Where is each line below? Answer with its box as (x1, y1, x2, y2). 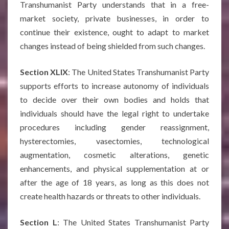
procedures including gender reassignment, (20, 122, 209, 132)
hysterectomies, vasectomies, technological (20, 136, 209, 146)
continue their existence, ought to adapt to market (20, 27, 209, 37)
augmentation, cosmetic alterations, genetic (20, 150, 209, 159)
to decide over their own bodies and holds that (20, 95, 209, 104)
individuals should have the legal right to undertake (20, 108, 209, 118)
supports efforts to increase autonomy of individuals (20, 81, 209, 90)
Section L (20, 217, 57, 227)
